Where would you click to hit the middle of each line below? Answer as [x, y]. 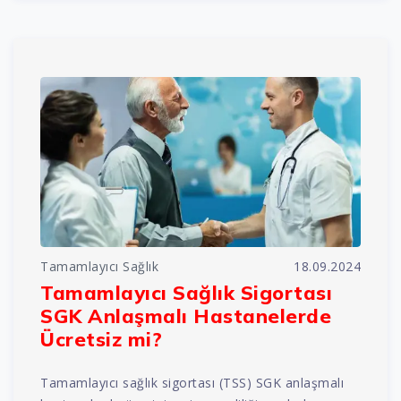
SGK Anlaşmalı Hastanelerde [186, 315]
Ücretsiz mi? [101, 338]
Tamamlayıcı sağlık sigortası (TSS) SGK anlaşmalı [192, 382]
